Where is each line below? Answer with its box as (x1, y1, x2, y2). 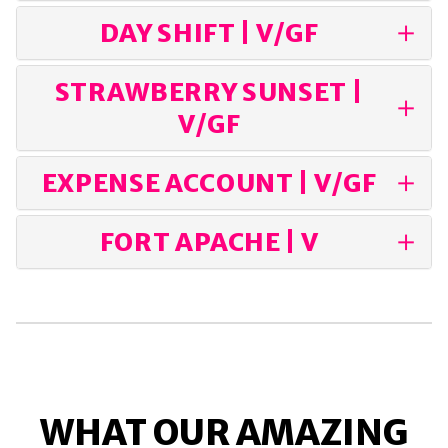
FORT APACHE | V (99, 226, 319, 259)
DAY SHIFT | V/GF (99, 17, 319, 50)
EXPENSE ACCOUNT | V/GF (41, 167, 377, 200)
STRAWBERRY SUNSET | (54, 76, 364, 109)
